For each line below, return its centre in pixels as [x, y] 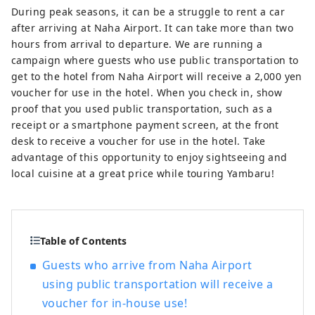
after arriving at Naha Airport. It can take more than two [152, 28]
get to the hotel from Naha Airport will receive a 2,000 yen [157, 77]
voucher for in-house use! [115, 303]
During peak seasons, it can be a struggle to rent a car [148, 12]
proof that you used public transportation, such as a [142, 109]
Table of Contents [84, 241]
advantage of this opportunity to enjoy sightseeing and [149, 157]
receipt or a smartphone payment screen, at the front [145, 125]
